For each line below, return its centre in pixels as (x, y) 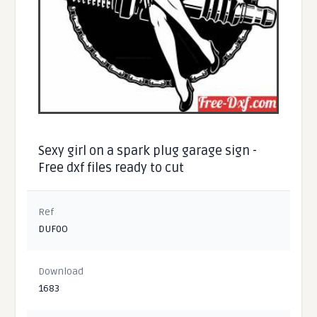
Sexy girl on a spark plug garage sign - (148, 150)
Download (61, 271)
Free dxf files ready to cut (111, 167)
